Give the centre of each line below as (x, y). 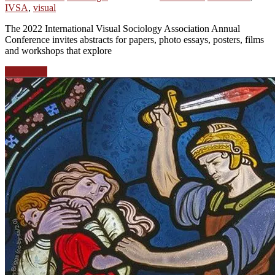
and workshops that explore (58, 50)
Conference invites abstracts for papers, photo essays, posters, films (134, 39)
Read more (26, 71)
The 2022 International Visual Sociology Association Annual (122, 28)
